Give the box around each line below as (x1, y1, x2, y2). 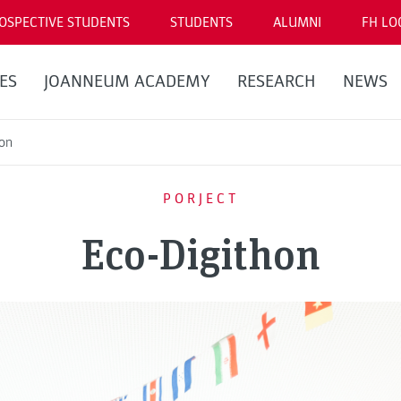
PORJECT (162, 189, 239, 208)
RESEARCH (236, 71, 316, 92)
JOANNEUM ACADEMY (43, 71, 210, 92)
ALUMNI (273, 13, 321, 31)
